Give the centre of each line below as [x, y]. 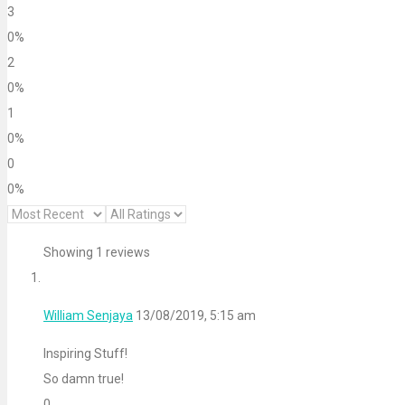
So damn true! [84, 379]
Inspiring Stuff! [85, 354]
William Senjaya [88, 316]
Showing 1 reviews [97, 253]
